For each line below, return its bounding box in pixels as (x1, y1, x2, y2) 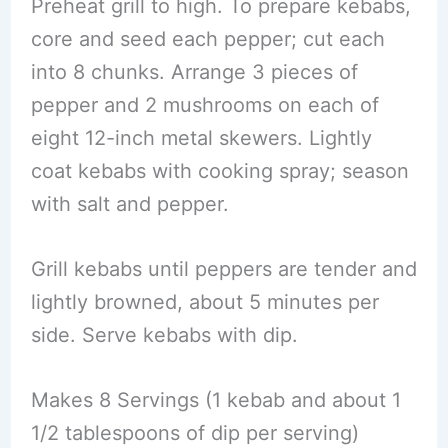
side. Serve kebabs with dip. (30, 322, 298, 347)
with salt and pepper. (30, 191, 229, 216)
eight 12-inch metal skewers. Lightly (30, 125, 372, 150)
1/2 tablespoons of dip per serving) (30, 420, 359, 445)
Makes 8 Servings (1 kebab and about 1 (30, 387, 401, 412)
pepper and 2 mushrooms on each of (30, 92, 379, 117)
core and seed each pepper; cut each (30, 26, 385, 51)
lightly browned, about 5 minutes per (30, 289, 379, 314)
